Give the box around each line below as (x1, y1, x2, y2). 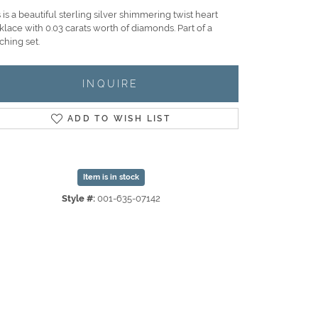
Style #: (61, 193, 95, 204)
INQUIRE (82, 77, 139, 90)
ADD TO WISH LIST (67, 114, 171, 124)
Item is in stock (82, 172, 139, 182)
